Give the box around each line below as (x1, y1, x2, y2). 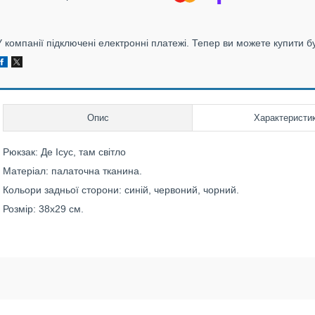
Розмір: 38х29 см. (3, 203, 84, 214)
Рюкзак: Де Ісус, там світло (3, 146, 126, 157)
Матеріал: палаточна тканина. (3, 165, 142, 176)
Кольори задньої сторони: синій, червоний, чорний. (3, 184, 239, 195)
